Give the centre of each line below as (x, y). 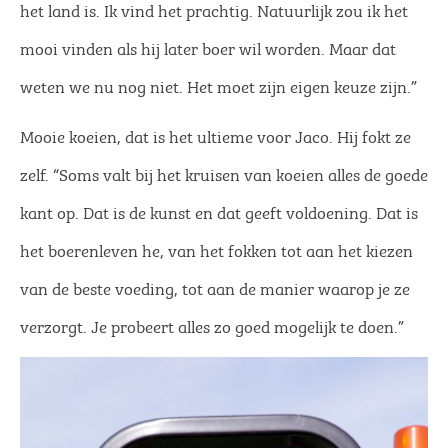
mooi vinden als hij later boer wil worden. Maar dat (208, 46)
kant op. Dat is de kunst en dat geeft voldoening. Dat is (219, 211)
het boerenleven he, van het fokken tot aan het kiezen (216, 249)
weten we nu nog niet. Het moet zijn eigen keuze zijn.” (218, 84)
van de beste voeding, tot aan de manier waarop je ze (215, 287)
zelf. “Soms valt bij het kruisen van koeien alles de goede (224, 173)
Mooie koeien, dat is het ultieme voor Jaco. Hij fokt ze (215, 135)
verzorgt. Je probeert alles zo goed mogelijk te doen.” (212, 325)
